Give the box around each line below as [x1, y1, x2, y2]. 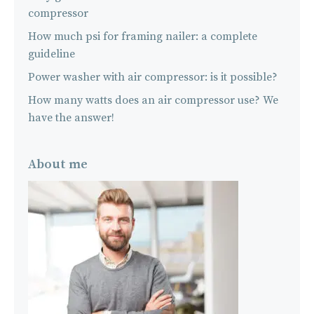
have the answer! [28, 111, 114, 125]
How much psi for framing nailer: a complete [28, 29, 257, 44]
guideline [28, 47, 75, 62]
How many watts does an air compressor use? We [28, 93, 278, 108]
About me [28, 156, 88, 173]
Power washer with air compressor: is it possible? [28, 70, 278, 85]
